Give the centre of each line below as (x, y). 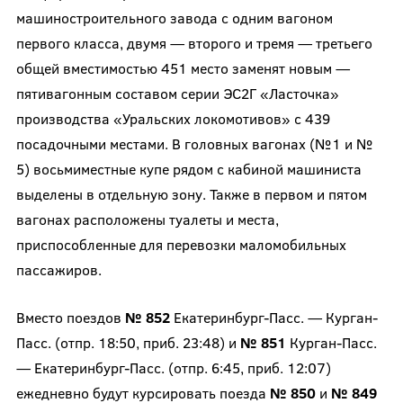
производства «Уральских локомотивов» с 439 (173, 118)
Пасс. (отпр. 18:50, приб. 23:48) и (128, 342)
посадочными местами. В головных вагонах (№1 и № (194, 143)
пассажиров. (58, 269)
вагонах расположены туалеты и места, (147, 219)
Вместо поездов (68, 317)
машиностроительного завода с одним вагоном (174, 17)
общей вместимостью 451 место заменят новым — (183, 67)
